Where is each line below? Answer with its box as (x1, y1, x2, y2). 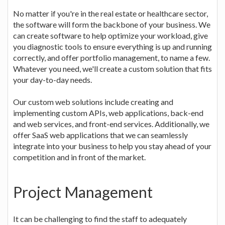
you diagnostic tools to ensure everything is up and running (13, 41, 212, 51)
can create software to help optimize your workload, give (13, 30, 208, 40)
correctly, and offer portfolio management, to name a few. (13, 52, 210, 62)
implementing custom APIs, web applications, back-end (13, 107, 203, 118)
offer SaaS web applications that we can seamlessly (13, 130, 188, 140)
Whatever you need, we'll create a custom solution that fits (13, 63, 212, 73)
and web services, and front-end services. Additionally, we (13, 119, 209, 129)
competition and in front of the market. (13, 152, 146, 162)
